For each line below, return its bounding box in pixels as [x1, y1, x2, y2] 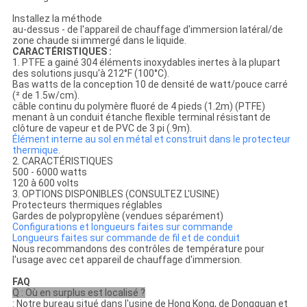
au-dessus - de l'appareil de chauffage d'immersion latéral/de [12, 24, 283, 36]
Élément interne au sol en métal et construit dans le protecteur [12, 134, 291, 145]
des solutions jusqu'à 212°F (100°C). [12, 68, 169, 79]
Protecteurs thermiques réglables [12, 199, 162, 211]
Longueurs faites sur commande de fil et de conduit [12, 232, 240, 244]
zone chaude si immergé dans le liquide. [12, 35, 186, 47]
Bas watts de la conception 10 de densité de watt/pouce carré [12, 79, 288, 90]
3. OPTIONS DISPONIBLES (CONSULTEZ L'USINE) [12, 188, 219, 200]
